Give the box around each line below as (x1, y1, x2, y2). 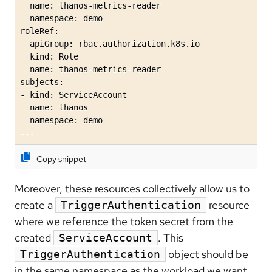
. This (158, 231, 183, 245)
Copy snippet (36, 154, 86, 165)
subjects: (20, 77, 64, 87)
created (15, 231, 53, 245)
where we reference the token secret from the (15, 214, 233, 229)
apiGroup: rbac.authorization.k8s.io (20, 39, 200, 49)
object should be (166, 247, 248, 262)
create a (15, 198, 55, 212)
